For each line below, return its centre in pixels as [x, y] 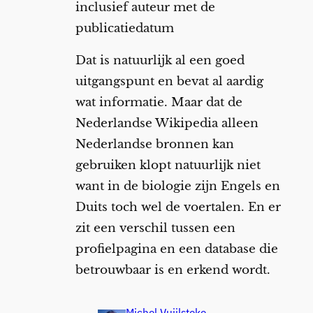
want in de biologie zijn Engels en [177, 187]
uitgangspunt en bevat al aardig [169, 82]
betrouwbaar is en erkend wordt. [173, 270]
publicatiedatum [124, 28]
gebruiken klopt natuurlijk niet [168, 166]
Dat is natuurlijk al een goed [160, 61]
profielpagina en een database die [176, 249]
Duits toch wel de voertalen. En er [178, 208]
